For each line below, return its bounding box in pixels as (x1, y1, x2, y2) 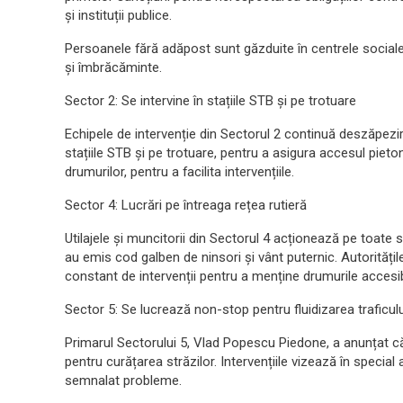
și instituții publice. (65, 7, 172, 23)
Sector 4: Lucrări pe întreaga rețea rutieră (65, 197, 307, 213)
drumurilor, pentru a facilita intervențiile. (65, 164, 294, 180)
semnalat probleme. (65, 372, 182, 389)
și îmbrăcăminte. (65, 59, 162, 76)
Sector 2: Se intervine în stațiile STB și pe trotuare (65, 93, 356, 109)
